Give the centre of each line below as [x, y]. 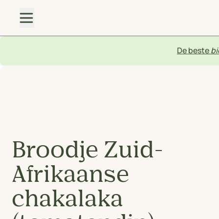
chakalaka [67, 200]
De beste [194, 50]
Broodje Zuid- [88, 151]
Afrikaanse [71, 175]
